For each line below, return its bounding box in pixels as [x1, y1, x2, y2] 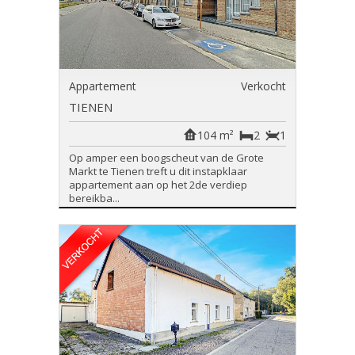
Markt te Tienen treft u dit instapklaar [69, 164, 247, 178]
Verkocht [241, 78, 286, 94]
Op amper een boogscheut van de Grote [69, 151, 264, 165]
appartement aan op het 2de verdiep [69, 177, 247, 192]
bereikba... [69, 191, 120, 205]
